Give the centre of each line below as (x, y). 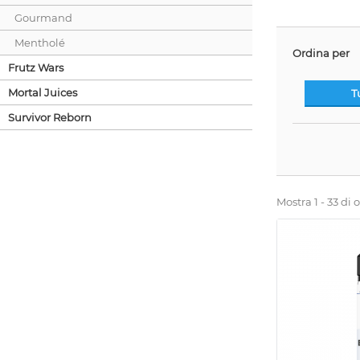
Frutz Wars (36, 67)
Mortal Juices (43, 92)
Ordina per (321, 53)
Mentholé (40, 42)
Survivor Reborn (50, 117)
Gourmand (43, 17)
